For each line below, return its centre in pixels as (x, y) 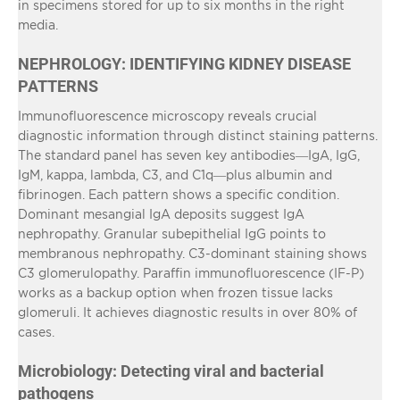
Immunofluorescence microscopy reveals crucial (167, 115)
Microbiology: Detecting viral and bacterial (171, 371)
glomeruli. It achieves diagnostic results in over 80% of (187, 312)
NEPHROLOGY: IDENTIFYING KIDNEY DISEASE (184, 63)
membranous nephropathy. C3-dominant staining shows (192, 253)
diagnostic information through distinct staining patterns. (198, 135)
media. (38, 24)
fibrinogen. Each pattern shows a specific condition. (179, 194)
